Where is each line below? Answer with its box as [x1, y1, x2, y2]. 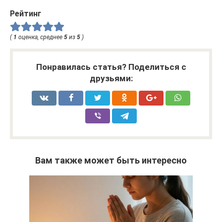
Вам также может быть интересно [35, 155, 187, 166]
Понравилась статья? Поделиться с [36, 61, 186, 72]
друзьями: [89, 73, 133, 83]
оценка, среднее [17, 33, 64, 41]
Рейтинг [10, 9, 41, 18]
